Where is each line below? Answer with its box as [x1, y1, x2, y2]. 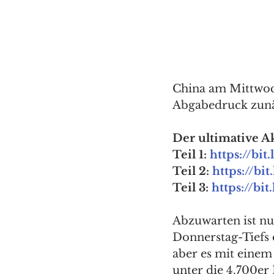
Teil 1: [172, 148, 210, 161]
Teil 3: [172, 181, 212, 194]
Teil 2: [172, 165, 212, 178]
